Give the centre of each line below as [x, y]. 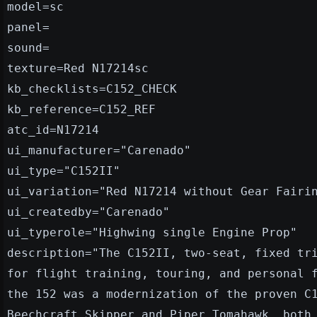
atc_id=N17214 [53, 129]
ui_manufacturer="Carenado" [99, 150]
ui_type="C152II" [64, 171]
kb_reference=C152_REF [81, 109]
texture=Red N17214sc [78, 68]
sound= [28, 47]
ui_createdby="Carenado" [88, 212]
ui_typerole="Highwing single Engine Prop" [152, 232]
